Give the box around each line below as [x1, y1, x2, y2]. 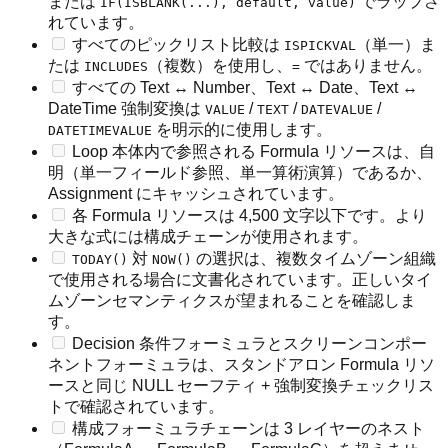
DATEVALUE [301, 101, 373, 117]
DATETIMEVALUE [48, 122, 152, 138]
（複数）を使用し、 [148, 56, 292, 74]
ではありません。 [300, 56, 432, 74]
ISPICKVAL [284, 37, 356, 53]
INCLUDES [84, 58, 148, 74]
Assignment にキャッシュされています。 [48, 184, 344, 202]
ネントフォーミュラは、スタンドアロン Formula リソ [48, 355, 435, 373]
